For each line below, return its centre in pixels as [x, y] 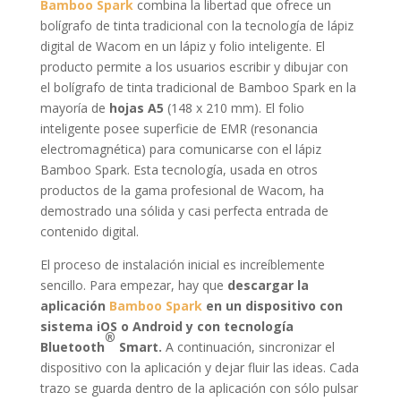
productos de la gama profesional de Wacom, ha [182, 191]
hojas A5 [136, 108]
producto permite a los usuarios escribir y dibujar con [194, 67]
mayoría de [74, 108]
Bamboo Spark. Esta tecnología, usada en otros [179, 170]
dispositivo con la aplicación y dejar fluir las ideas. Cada [199, 368]
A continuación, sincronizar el [248, 347]
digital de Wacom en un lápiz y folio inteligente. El [182, 47]
